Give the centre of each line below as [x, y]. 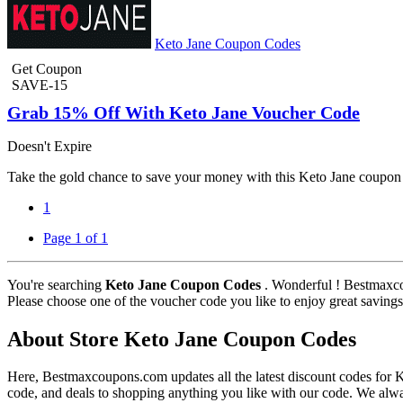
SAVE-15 [40, 85]
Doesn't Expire [49, 146]
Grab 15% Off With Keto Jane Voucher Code [184, 113]
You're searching [56, 284]
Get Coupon [47, 69]
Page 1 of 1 [76, 237]
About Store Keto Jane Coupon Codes [182, 339]
